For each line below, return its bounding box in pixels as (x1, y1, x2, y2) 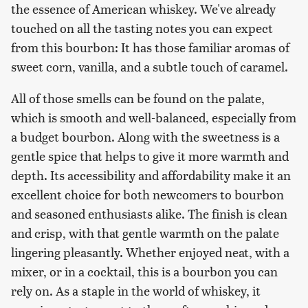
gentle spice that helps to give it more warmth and (11, 146, 289, 164)
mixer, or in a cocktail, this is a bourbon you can (11, 262, 278, 280)
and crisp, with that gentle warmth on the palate (11, 223, 279, 241)
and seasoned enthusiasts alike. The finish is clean (11, 204, 287, 222)
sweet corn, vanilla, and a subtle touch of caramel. (11, 57, 288, 75)
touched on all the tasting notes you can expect (11, 19, 273, 36)
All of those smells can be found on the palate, (11, 89, 265, 107)
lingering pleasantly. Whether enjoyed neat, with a (11, 243, 289, 261)
